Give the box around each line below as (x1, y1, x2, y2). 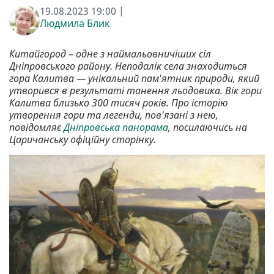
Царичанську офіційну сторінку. (9, 133, 156, 147)
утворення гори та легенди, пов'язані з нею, (9, 108, 218, 122)
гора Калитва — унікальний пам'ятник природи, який (9, 72, 259, 86)
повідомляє (9, 120, 64, 135)
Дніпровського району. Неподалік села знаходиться (9, 59, 247, 73)
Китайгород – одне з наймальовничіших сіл (9, 47, 211, 61)
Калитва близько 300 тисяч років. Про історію (9, 96, 228, 110)
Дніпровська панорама (64, 120, 168, 135)
